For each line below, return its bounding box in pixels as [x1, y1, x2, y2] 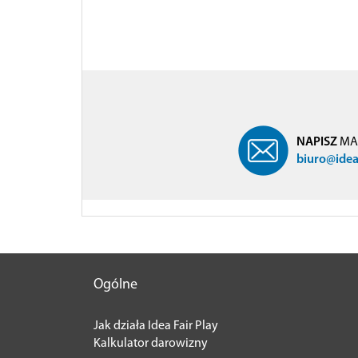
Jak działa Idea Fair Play [93, 319, 218, 332]
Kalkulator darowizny [93, 336, 208, 350]
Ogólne [93, 276, 137, 292]
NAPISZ [296, 135, 337, 149]
